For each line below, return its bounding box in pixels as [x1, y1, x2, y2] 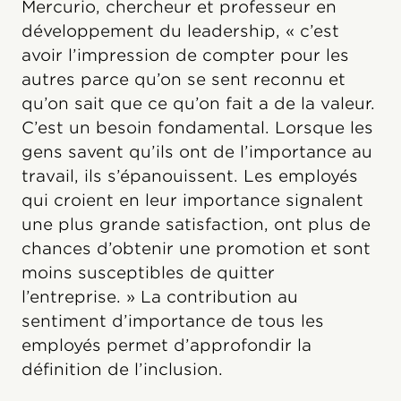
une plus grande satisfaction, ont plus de [21, 215, 371, 235]
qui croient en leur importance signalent [21, 191, 363, 210]
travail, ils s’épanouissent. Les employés [21, 166, 358, 186]
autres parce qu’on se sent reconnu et [21, 70, 346, 90]
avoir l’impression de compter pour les [21, 46, 349, 65]
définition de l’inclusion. [21, 360, 223, 380]
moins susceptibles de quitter [21, 263, 275, 283]
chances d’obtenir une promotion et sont [21, 239, 371, 259]
